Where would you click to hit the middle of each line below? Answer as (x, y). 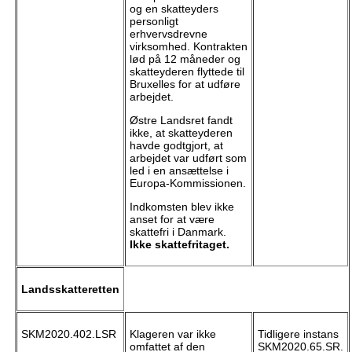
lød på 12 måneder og (185, 59)
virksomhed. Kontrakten (188, 47)
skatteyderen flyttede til (187, 72)
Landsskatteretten (70, 290)
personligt (154, 22)
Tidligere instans (298, 334)
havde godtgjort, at (176, 146)
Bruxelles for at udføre (185, 84)
